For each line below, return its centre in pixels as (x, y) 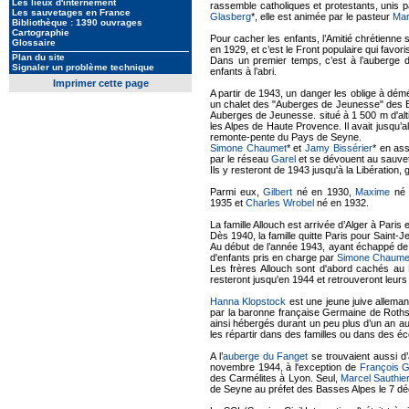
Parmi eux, (236, 192)
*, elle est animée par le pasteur (322, 16)
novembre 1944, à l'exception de (285, 367)
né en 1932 (340, 203)
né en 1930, (324, 192)
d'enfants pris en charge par (273, 257)
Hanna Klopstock (248, 301)
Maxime (372, 192)
